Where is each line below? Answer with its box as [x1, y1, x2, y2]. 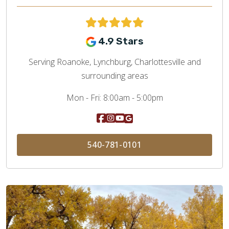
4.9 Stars [98, 35, 144, 47]
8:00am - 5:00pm [101, 92, 163, 104]
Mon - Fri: [66, 92, 101, 104]
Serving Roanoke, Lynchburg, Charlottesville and [28, 56, 201, 68]
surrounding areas [81, 70, 148, 82]
